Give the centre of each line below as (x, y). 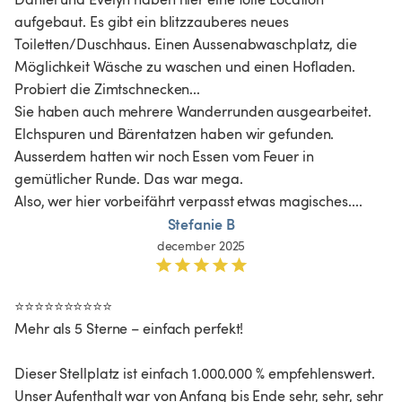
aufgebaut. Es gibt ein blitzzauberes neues (153, 21)
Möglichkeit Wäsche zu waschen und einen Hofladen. (187, 66)
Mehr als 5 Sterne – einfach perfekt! (129, 328)
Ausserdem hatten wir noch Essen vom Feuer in (166, 156)
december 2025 (201, 245)
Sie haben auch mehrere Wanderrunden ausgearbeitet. (195, 111)
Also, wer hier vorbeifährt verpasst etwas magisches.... (188, 201)
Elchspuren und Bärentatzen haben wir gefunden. (176, 133)
